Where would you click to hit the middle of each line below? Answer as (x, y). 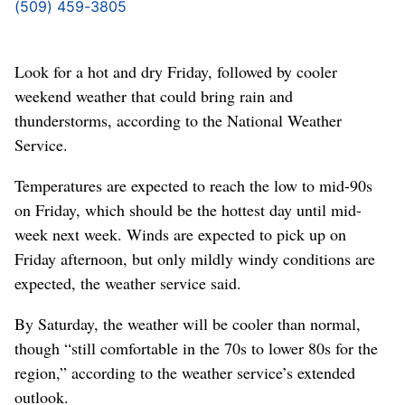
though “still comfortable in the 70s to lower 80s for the (196, 348)
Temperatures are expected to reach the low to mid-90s (193, 185)
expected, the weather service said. (128, 283)
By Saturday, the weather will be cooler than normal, (188, 323)
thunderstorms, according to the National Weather (178, 120)
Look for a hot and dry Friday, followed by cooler (176, 71)
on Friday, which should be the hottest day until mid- (188, 209)
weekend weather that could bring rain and (154, 95)
